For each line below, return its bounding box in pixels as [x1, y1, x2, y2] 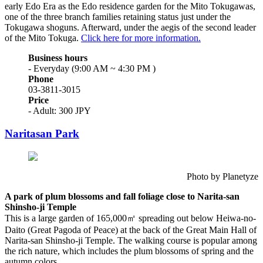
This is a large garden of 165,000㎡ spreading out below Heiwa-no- [5, 213, 256, 223]
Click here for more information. [81, 33, 201, 43]
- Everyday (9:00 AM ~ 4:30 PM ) [28, 63, 156, 74]
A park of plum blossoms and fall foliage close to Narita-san [5, 191, 240, 201]
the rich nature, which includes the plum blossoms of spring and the [5, 245, 254, 256]
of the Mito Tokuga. [5, 33, 81, 43]
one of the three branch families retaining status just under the [5, 12, 231, 22]
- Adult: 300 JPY [28, 106, 91, 116]
